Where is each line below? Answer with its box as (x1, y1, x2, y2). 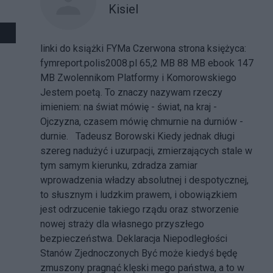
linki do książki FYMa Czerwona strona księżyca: (40, 43, 246, 54)
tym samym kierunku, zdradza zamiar (40, 160, 197, 171)
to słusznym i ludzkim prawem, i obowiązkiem (40, 189, 237, 200)
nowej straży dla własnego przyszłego (40, 218, 204, 230)
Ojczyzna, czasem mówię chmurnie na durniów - (40, 116, 243, 127)
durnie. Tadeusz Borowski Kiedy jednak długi (40, 130, 235, 142)
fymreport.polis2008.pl (40, 57, 137, 69)
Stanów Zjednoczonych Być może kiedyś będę (40, 247, 237, 259)
